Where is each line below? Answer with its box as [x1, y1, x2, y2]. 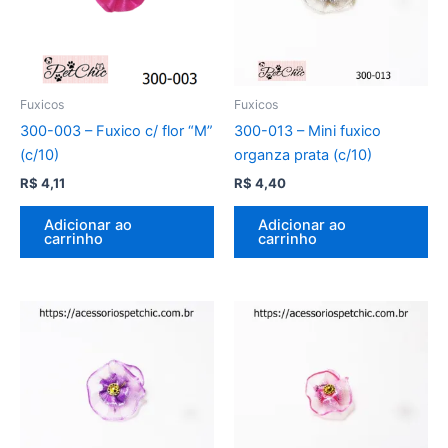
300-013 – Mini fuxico [234, 122, 381, 141]
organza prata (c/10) [234, 146, 372, 165]
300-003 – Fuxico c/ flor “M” [20, 122, 213, 141]
